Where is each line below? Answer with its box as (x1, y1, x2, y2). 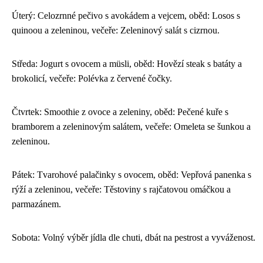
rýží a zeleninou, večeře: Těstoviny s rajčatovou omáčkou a (12, 184, 231, 195)
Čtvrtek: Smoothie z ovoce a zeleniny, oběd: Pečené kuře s (12, 107, 228, 117)
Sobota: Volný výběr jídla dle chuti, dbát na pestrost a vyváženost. (12, 232, 255, 243)
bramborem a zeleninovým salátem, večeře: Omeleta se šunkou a (12, 122, 251, 132)
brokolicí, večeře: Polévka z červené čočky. (12, 73, 172, 84)
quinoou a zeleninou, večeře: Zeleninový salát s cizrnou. (12, 25, 220, 36)
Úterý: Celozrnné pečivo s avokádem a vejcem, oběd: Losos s (12, 11, 240, 21)
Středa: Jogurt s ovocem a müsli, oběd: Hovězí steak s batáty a (12, 59, 242, 69)
